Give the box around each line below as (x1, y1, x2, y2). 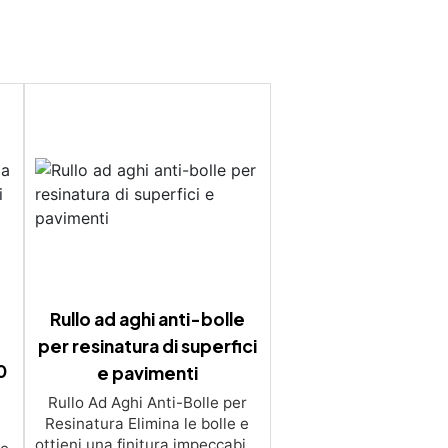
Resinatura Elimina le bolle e (45, 413, 250, 433)
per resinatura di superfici (37, 334, 257, 357)
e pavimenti (96, 361, 198, 384)
